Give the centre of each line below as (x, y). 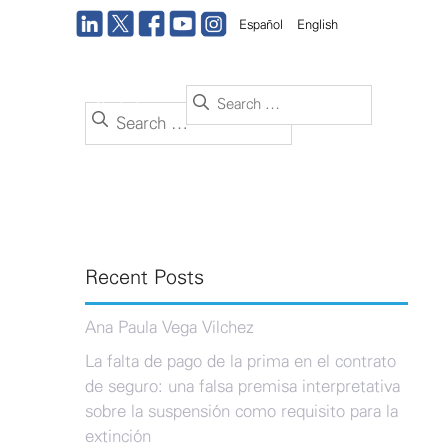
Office (59, 105)
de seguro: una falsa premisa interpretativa (242, 386)
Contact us (126, 105)
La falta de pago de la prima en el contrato (240, 361)
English (317, 24)
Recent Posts (144, 278)
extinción (117, 436)
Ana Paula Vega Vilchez (169, 327)
